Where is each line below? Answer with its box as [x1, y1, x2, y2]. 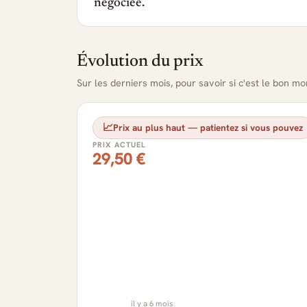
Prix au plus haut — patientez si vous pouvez [113, 121, 303, 134]
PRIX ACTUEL [93, 139, 147, 149]
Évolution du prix [77, 53, 204, 71]
